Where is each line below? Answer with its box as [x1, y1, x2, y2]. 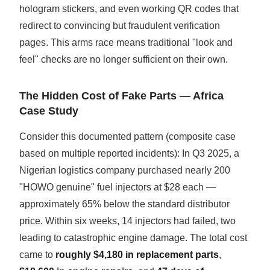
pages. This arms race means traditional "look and [19, 37, 233, 48]
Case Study [19, 105, 79, 118]
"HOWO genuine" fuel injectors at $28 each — [19, 182, 216, 193]
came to [19, 250, 56, 260]
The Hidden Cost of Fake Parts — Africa [19, 90, 224, 102]
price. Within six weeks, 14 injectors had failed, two [19, 216, 236, 227]
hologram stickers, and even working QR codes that [19, 4, 239, 14]
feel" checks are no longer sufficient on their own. [19, 54, 228, 65]
